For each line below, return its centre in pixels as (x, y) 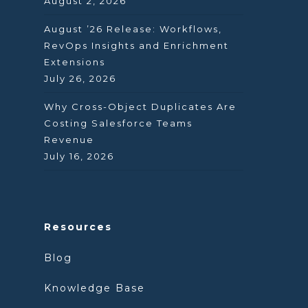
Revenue (69, 140)
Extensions (75, 62)
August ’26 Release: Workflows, (133, 29)
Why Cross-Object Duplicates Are (140, 107)
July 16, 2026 (79, 156)
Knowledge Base (95, 288)
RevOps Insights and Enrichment (136, 45)
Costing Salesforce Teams (118, 123)
